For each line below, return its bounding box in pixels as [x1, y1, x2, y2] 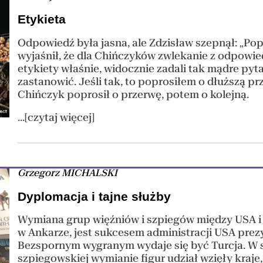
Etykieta [18, 12, 66, 26]
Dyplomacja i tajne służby [18, 189, 171, 203]
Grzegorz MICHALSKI [18, 167, 118, 179]
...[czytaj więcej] [18, 112, 95, 124]
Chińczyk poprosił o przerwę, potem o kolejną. [18, 88, 249, 100]
